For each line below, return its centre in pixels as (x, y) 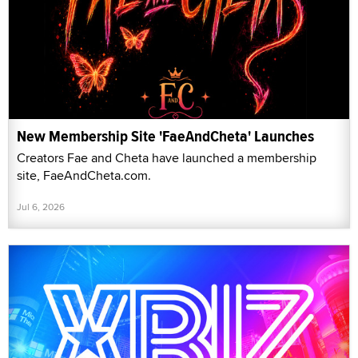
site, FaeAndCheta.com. (84, 175)
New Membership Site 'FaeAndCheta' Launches (165, 136)
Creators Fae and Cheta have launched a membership (167, 157)
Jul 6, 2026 (41, 206)
